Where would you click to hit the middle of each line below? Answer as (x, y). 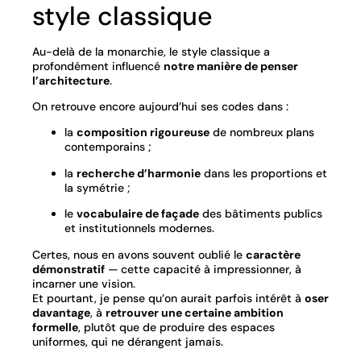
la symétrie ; (97, 187)
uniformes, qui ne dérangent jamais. (128, 341)
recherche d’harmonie (139, 173)
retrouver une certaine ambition (195, 312)
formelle (55, 327)
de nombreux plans (262, 133)
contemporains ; (108, 147)
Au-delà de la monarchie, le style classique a (151, 51)
